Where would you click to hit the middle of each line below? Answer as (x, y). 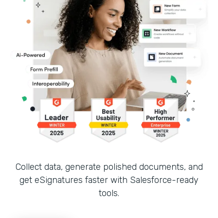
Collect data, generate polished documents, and (109, 167)
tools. (109, 193)
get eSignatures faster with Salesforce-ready (109, 180)
